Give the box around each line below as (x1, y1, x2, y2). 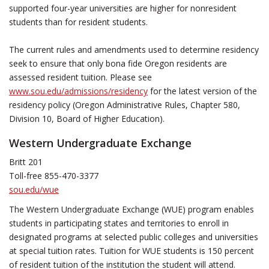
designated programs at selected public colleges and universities (9, 231, 258, 243)
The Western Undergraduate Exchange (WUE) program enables (9, 204, 254, 215)
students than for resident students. (9, 16, 148, 28)
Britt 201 (9, 156, 43, 168)
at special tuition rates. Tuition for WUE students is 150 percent (9, 245, 254, 256)
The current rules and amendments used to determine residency (9, 44, 259, 55)
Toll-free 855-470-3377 (9, 170, 98, 181)
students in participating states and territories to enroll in (9, 217, 229, 229)
